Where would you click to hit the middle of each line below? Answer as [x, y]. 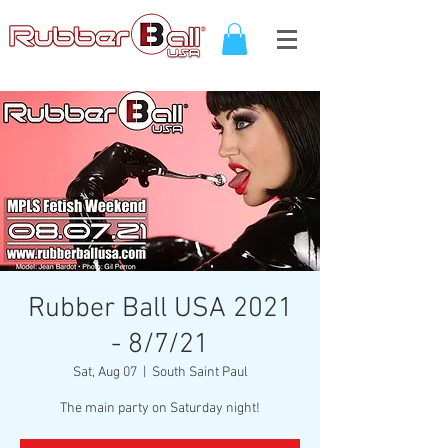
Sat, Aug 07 [104, 373]
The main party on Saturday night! [160, 409]
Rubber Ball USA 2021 [160, 309]
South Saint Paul [199, 373]
